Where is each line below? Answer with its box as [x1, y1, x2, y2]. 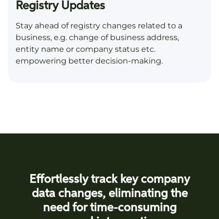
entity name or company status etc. [16, 44, 155, 54]
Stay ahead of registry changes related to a [16, 21, 182, 31]
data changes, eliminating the [31, 188, 188, 200]
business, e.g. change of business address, [16, 33, 179, 43]
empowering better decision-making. [16, 56, 163, 66]
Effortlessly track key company [29, 174, 190, 186]
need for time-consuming [43, 202, 176, 214]
